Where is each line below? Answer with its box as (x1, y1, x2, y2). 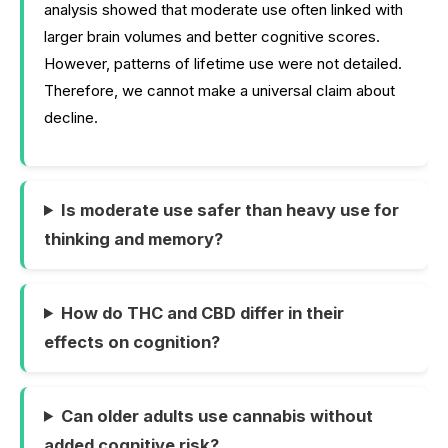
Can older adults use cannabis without (61, 405, 374, 426)
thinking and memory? (44, 228, 223, 249)
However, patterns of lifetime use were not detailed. (44, 53, 402, 73)
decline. (44, 107, 98, 127)
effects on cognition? (44, 331, 220, 352)
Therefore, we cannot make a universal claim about (44, 80, 395, 100)
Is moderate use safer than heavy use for (61, 199, 400, 220)
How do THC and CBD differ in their (61, 302, 345, 323)
